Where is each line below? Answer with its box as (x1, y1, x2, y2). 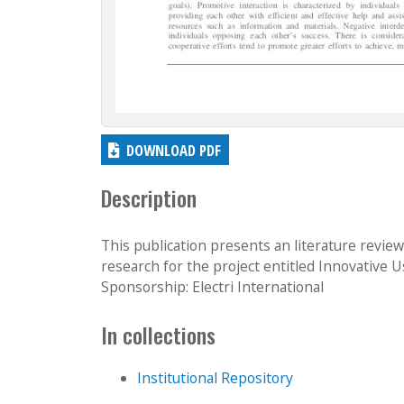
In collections (101, 318, 216, 351)
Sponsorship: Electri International (101, 276, 324, 297)
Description (101, 182, 197, 215)
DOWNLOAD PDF (126, 139, 222, 161)
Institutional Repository (137, 368, 293, 389)
